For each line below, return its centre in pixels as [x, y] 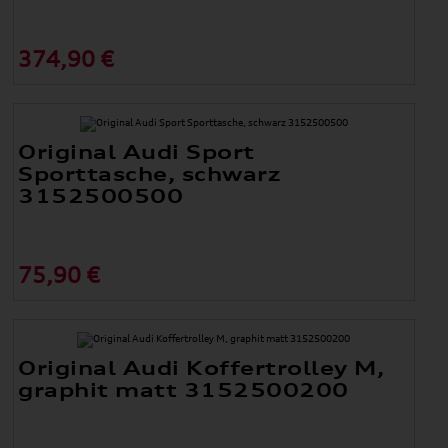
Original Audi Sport [136, 152]
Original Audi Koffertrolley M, [201, 368]
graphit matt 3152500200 [183, 390]
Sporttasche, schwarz [150, 174]
